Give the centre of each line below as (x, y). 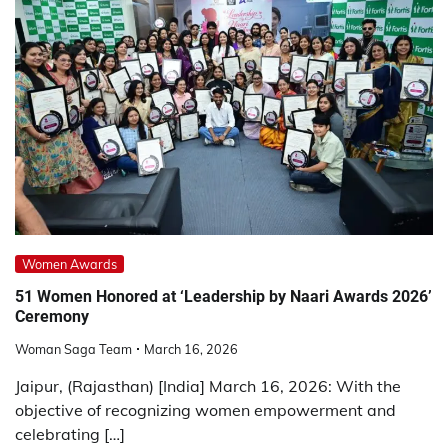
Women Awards (69, 264)
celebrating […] (70, 434)
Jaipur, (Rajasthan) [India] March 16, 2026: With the (208, 386)
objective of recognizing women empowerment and (205, 410)
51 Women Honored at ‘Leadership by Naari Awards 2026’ (223, 296)
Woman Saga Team (73, 349)
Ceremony (52, 316)
